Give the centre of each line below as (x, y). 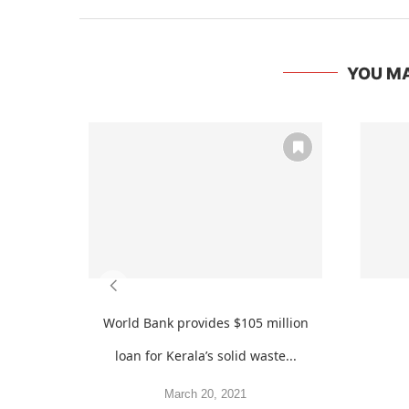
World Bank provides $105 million (205, 322)
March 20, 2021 (206, 393)
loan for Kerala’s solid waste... (205, 355)
